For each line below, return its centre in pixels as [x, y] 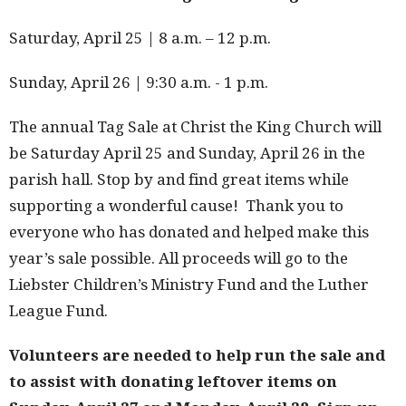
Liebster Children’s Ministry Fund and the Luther [189, 285]
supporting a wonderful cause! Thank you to [176, 206]
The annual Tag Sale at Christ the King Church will [195, 127]
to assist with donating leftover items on [173, 382]
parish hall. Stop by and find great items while [179, 179]
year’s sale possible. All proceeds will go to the [179, 258]
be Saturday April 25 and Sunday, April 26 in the [187, 153]
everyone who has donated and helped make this [189, 232]
